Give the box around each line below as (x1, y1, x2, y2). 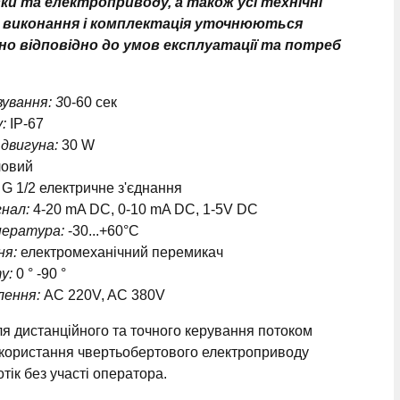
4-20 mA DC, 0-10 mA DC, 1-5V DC (33, 202, 258, 217)
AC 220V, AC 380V (40, 287, 165, 303)
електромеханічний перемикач (21, 245, 223, 260)
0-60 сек (63, 95, 117, 110)
